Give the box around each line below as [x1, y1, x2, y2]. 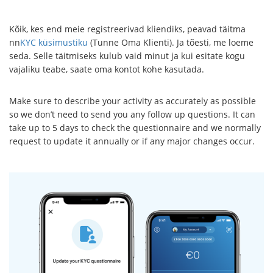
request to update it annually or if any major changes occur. [9, 135, 255, 147]
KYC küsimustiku [20, 36, 88, 48]
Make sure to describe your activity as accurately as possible [9, 94, 256, 107]
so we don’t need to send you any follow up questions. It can [9, 108, 255, 120]
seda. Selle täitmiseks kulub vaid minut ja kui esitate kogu [9, 49, 245, 62]
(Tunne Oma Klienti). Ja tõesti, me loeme [88, 36, 253, 48]
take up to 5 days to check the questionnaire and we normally [9, 121, 261, 133]
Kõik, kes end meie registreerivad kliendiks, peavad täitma [9, 23, 246, 35]
